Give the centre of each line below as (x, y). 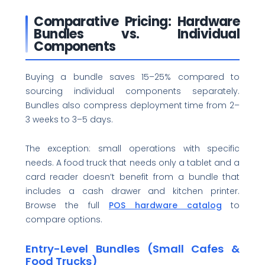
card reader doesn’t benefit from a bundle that (132, 177)
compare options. (64, 219)
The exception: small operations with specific (132, 148)
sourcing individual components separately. (132, 91)
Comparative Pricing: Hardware (137, 21)
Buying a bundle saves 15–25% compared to (132, 77)
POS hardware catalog (165, 205)
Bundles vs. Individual (137, 34)
